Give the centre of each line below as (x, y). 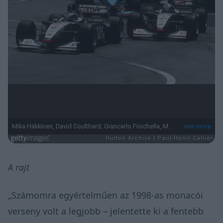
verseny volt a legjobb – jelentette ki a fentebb (106, 211)
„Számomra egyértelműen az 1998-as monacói (106, 195)
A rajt (19, 167)
